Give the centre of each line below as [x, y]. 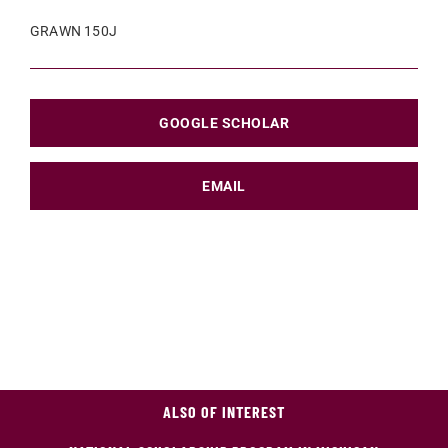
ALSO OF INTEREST [224, 411]
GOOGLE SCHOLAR [224, 123]
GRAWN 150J [73, 31]
